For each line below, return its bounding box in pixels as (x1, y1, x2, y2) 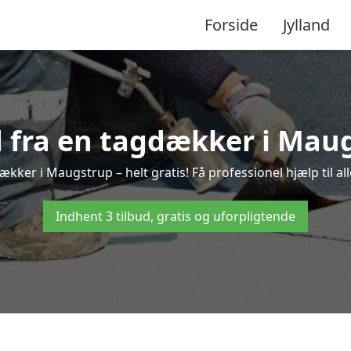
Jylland (283, 13, 330, 35)
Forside (204, 13, 258, 35)
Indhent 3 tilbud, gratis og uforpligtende (56, 208, 295, 225)
